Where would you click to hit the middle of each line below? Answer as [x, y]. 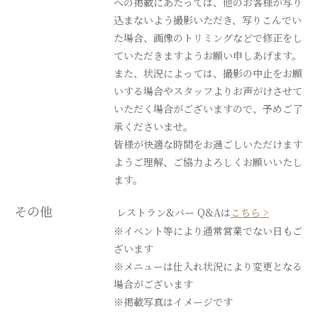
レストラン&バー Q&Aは [174, 213]
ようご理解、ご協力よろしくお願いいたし [208, 162]
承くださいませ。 [153, 127]
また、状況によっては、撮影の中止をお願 [208, 73]
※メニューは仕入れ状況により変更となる [208, 267]
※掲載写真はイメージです [173, 302]
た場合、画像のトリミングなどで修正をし [208, 38]
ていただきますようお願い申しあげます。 [208, 56]
